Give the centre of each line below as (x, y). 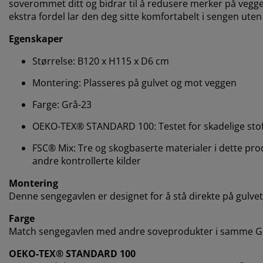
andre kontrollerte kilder (87, 161)
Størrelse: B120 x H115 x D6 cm (101, 61)
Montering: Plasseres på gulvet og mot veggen (134, 83)
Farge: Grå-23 (62, 105)
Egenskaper (36, 39)
